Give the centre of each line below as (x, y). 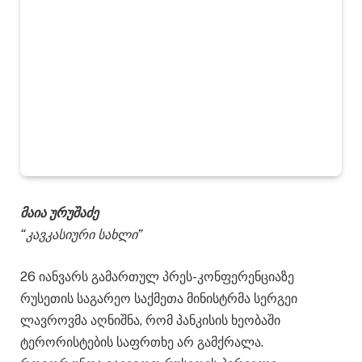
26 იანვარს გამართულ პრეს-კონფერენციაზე (157, 276)
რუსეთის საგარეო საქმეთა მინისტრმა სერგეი (159, 298)
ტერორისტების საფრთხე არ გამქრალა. (142, 342)
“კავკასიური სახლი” (82, 235)
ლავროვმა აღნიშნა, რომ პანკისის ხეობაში (150, 320)
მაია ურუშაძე (59, 213)
